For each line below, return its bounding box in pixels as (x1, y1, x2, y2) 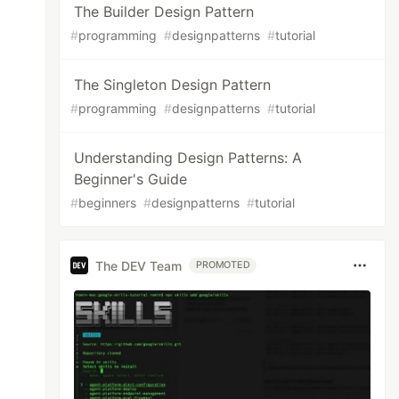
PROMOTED (196, 259, 250, 271)
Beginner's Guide (74, 170, 188, 188)
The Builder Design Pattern (74, 3, 255, 20)
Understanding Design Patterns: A (74, 149, 303, 167)
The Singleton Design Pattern (74, 76, 272, 94)
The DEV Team (95, 257, 183, 273)
